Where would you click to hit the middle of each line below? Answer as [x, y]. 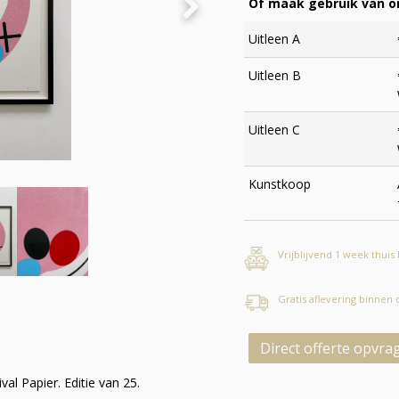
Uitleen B [275, 75]
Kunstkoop [280, 184]
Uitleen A [274, 39]
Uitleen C [274, 130]
